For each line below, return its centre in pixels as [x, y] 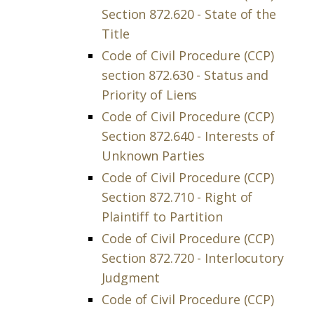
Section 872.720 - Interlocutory [193, 258]
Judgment [131, 278]
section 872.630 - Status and [185, 75]
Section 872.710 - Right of [177, 197]
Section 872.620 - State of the [189, 14]
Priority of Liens [150, 95]
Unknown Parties [153, 156]
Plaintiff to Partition [162, 217]
